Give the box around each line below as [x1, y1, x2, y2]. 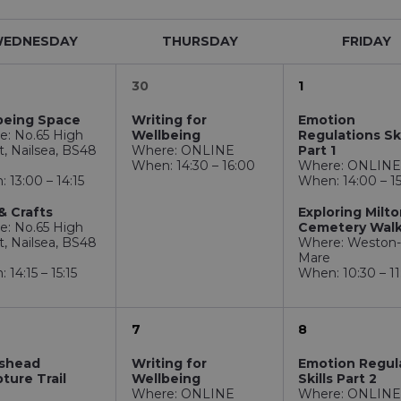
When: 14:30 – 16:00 [132, 158, 256, 174]
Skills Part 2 [298, 371, 378, 387]
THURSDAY [162, 33, 239, 49]
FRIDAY [342, 33, 392, 49]
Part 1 [298, 142, 337, 158]
